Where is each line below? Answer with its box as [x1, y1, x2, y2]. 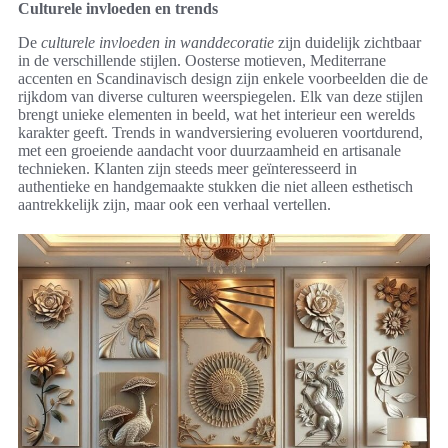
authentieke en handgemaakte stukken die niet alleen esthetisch [18, 178, 413, 196]
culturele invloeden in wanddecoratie [41, 34, 274, 52]
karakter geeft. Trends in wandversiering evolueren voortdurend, [18, 124, 423, 142]
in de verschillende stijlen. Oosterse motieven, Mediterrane [18, 52, 386, 70]
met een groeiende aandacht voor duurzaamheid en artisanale [18, 142, 401, 160]
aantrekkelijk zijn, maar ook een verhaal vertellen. [18, 196, 331, 214]
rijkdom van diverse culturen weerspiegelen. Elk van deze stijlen [18, 88, 423, 106]
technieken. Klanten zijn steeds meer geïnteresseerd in [18, 160, 357, 178]
